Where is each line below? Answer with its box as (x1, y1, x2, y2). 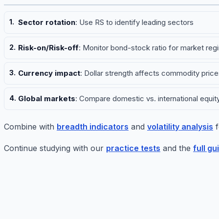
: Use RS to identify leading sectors (75, 18, 194, 27)
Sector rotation (18, 18, 75, 27)
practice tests (106, 143, 160, 153)
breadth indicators (57, 122, 129, 132)
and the (160, 143, 193, 153)
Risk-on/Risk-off (18, 43, 79, 53)
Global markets (18, 94, 75, 104)
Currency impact (18, 68, 80, 78)
